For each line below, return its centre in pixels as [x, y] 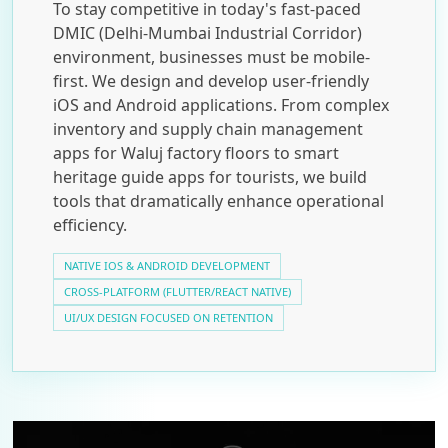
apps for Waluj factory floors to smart [196, 152]
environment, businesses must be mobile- [211, 56]
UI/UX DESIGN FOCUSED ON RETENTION [168, 317]
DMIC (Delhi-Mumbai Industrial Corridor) [207, 32]
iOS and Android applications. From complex [221, 104]
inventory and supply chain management [208, 128]
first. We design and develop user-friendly [211, 80]
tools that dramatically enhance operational [218, 200]
